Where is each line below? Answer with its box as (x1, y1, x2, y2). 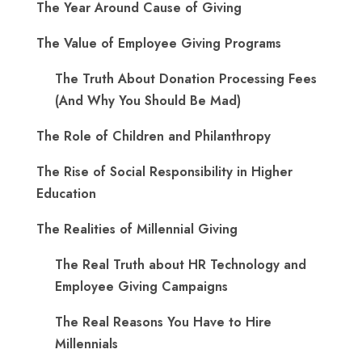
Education (36, 184, 96, 203)
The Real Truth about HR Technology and (55, 255, 306, 274)
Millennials (55, 335, 118, 353)
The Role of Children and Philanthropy (36, 127, 271, 145)
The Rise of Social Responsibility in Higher (36, 162, 293, 181)
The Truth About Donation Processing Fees (55, 69, 317, 88)
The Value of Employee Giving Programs (36, 34, 281, 53)
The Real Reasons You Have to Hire (55, 313, 271, 331)
